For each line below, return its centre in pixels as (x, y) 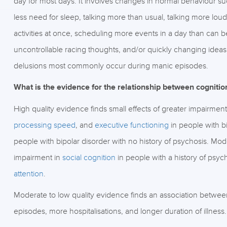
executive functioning (131, 125)
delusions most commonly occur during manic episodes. (111, 66)
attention (28, 174)
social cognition (89, 158)
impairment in (38, 158)
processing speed (44, 125)
